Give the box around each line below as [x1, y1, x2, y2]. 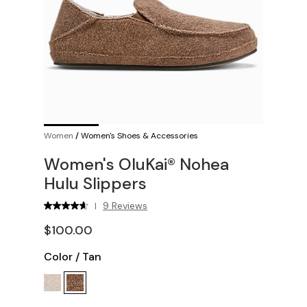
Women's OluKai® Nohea [44, 153, 229, 175]
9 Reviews [103, 199, 148, 212]
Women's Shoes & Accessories [81, 130, 198, 141]
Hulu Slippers [44, 173, 147, 194]
